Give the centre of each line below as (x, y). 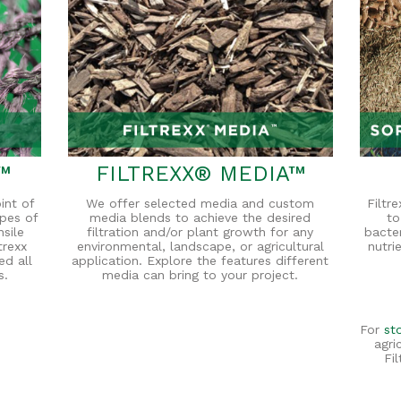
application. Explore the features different (200, 260)
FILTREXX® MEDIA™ (200, 173)
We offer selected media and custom (200, 203)
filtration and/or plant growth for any (200, 231)
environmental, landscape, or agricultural (200, 246)
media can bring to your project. (200, 274)
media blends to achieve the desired (200, 217)
